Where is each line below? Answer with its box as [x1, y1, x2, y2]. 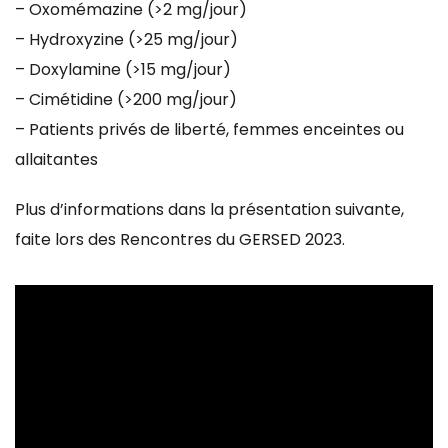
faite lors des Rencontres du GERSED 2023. [15, 227, 345, 251]
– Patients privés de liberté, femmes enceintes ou [15, 117, 404, 141]
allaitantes [15, 147, 98, 171]
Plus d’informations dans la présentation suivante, [15, 197, 404, 221]
